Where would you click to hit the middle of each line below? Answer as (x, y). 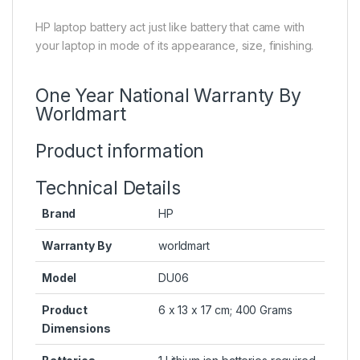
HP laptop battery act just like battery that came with (170, 27)
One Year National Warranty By (168, 96)
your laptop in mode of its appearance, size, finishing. (175, 46)
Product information (120, 151)
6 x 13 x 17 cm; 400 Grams (225, 310)
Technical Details (108, 188)
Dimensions (76, 329)
